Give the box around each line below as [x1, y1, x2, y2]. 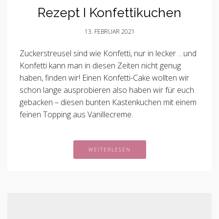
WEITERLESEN [88, 146, 131, 153]
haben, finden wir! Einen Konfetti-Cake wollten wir [20, 72, 189, 83]
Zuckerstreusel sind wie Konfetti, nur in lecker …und [20, 48, 197, 59]
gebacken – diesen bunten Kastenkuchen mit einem [20, 97, 197, 108]
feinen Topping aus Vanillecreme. [20, 109, 133, 120]
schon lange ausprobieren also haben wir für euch [20, 85, 194, 95]
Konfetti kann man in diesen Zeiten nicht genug [20, 60, 181, 71]
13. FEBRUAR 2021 [84, 27, 135, 36]
